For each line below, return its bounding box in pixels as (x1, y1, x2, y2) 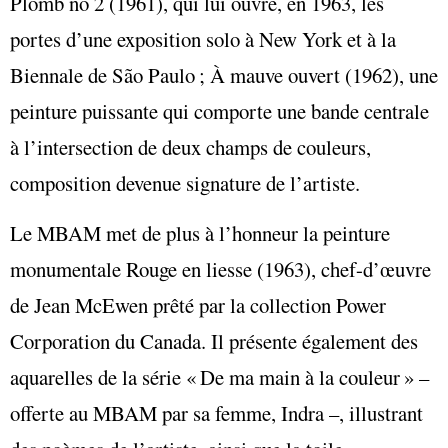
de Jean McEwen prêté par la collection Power (10, 290, 386, 319)
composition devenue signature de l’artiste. (10, 168, 360, 197)
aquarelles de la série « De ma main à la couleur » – (10, 362, 429, 391)
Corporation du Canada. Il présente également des (10, 326, 418, 355)
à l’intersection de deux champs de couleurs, (10, 132, 371, 161)
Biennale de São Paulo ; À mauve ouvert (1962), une (10, 60, 438, 89)
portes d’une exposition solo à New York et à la (10, 24, 396, 53)
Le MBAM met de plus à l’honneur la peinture (10, 218, 390, 247)
